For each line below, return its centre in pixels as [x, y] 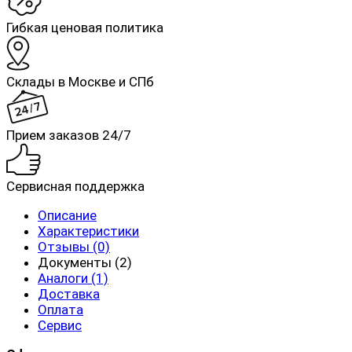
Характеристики [88, 231]
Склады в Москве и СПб [80, 82]
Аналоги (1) [73, 279]
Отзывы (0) [74, 247]
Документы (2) [85, 263]
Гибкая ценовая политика [85, 28]
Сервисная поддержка [75, 187]
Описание [67, 216]
